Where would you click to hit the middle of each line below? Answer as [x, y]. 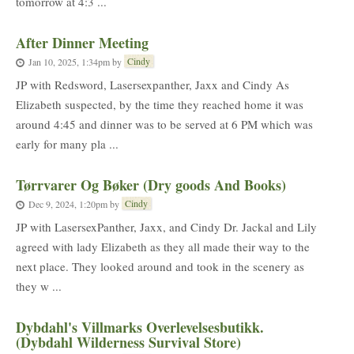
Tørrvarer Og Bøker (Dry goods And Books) [151, 185]
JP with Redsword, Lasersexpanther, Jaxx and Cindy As [153, 85]
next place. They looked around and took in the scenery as [160, 266]
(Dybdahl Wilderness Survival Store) [128, 342]
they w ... [39, 286]
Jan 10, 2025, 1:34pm [69, 61]
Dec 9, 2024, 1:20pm [68, 203]
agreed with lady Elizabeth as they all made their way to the [163, 247]
